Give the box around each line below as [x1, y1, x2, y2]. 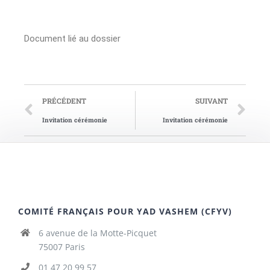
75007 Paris [38, 241, 85, 253]
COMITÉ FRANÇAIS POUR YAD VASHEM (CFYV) [18, 206, 232, 218]
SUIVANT [195, 96, 228, 106]
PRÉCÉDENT [42, 96, 86, 106]
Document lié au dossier [24, 33, 121, 45]
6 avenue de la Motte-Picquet [38, 227, 157, 239]
